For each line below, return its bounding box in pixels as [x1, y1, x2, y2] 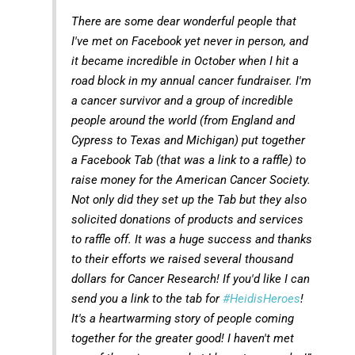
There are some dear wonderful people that [71, 13, 296, 29]
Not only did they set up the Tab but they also [71, 192, 307, 207]
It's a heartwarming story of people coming [71, 311, 294, 326]
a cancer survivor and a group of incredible [71, 93, 293, 108]
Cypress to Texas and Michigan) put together [71, 132, 305, 147]
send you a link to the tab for [71, 291, 223, 306]
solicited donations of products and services [71, 212, 303, 227]
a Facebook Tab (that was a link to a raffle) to [71, 152, 306, 167]
